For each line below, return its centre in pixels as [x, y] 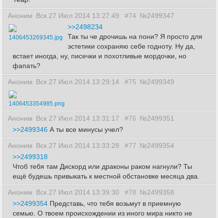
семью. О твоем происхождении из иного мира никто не [102, 213]
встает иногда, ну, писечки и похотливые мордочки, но [100, 56]
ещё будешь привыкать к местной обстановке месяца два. [106, 176]
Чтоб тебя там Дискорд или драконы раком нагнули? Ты [102, 166]
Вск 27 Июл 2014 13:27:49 [79, 16]
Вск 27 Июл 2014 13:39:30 [79, 192]
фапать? [27, 66]
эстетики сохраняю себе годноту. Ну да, [131, 46]
